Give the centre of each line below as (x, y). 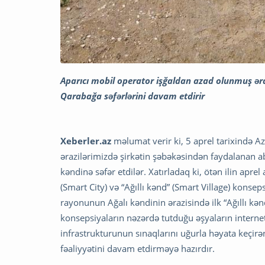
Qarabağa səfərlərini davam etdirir (132, 96)
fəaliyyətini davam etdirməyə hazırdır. (138, 248)
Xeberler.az (87, 140)
